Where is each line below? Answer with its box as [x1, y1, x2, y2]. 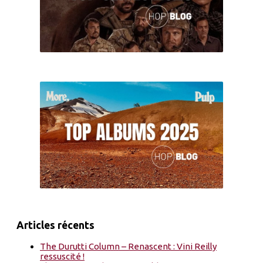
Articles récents [16, 220, 95, 231]
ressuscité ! [40, 251, 85, 261]
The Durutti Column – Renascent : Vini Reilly [40, 241, 217, 251]
